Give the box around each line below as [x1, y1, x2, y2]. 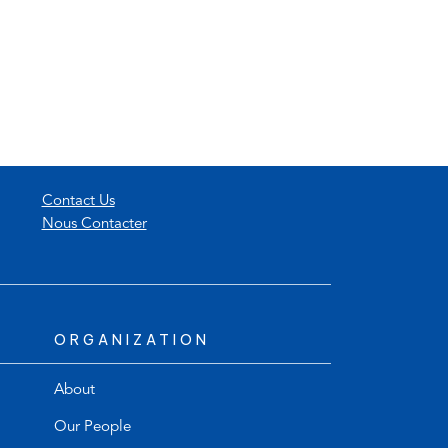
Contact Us [41, 193, 115, 209]
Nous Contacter [41, 216, 147, 232]
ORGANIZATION [53, 330, 210, 349]
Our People [53, 420, 131, 436]
